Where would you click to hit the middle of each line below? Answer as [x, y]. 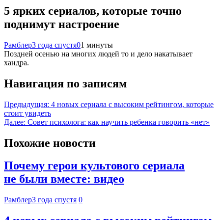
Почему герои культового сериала [94, 166]
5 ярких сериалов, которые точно [93, 11]
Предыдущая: [27, 104]
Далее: [15, 122]
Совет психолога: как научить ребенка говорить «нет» [119, 122]
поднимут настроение [62, 24]
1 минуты [97, 45]
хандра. [16, 62]
